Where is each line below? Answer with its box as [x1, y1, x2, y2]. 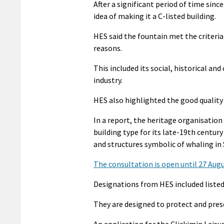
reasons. [93, 42, 122, 53]
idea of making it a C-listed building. [93, 10, 216, 21]
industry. [93, 74, 122, 85]
